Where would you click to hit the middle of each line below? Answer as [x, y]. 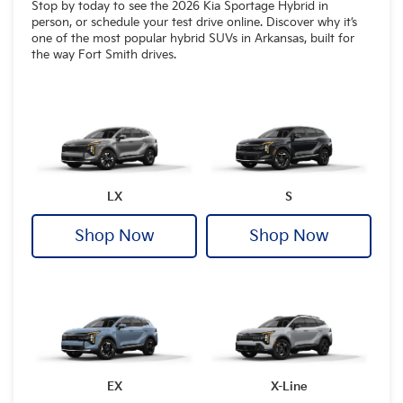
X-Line [289, 386]
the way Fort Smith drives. [104, 54]
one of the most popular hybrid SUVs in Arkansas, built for [193, 38]
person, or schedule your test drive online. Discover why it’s [194, 22]
